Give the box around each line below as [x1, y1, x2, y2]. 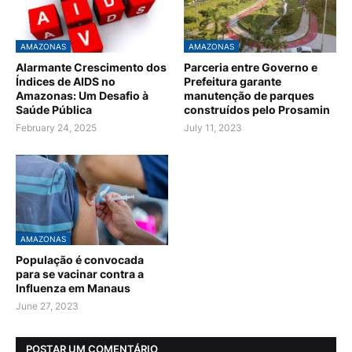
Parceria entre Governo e [184, 60, 317, 75]
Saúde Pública [16, 103, 92, 117]
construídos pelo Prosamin [184, 103, 330, 117]
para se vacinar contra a [16, 267, 144, 281]
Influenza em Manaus [16, 281, 130, 295]
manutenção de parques [184, 89, 314, 103]
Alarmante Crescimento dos [16, 60, 167, 75]
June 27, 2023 [16, 300, 79, 313]
